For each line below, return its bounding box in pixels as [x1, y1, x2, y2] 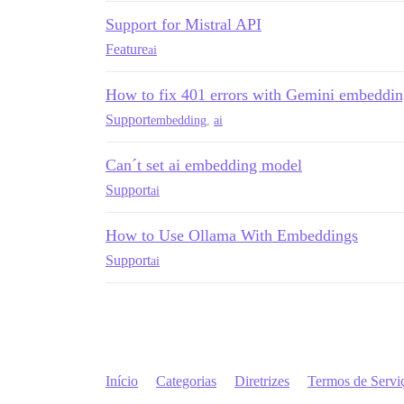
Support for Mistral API [106, 15, 262, 34]
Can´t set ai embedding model [106, 156, 302, 175]
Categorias [156, 373, 216, 390]
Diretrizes [234, 373, 289, 390]
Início [106, 373, 138, 390]
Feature [106, 41, 148, 58]
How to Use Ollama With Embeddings [106, 226, 358, 245]
